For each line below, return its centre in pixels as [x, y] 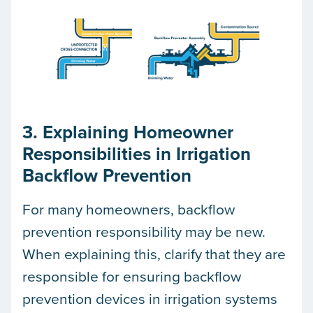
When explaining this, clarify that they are [154, 254]
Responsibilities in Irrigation [137, 154]
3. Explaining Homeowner [128, 132]
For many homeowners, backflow [129, 209]
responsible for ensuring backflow [132, 276]
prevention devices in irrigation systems [150, 299]
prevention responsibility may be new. [144, 232]
